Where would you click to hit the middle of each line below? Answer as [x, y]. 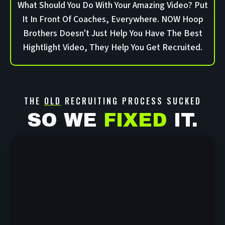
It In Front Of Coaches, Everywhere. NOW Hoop [113, 20]
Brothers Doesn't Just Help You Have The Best [113, 34]
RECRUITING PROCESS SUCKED [131, 101]
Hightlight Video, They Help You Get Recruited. [113, 48]
